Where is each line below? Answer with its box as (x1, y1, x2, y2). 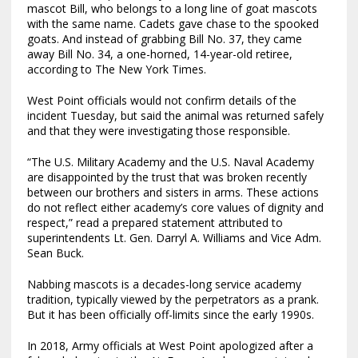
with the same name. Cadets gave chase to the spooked (26, 15, 319, 31)
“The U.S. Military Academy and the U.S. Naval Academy (26, 153, 314, 169)
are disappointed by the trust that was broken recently (26, 169, 307, 185)
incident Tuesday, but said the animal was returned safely (26, 107, 324, 123)
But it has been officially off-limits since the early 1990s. (26, 306, 314, 322)
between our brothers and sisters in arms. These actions (26, 184, 319, 200)
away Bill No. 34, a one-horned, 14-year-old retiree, (26, 46, 292, 62)
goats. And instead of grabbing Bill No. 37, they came (26, 30, 302, 46)
